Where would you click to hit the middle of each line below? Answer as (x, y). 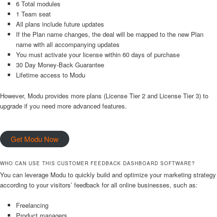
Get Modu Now (35, 139)
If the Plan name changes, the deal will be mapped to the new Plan (109, 34)
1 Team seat (33, 14)
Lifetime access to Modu (50, 75)
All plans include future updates (60, 24)
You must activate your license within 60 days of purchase (98, 55)
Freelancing (32, 205)
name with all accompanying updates (68, 45)
